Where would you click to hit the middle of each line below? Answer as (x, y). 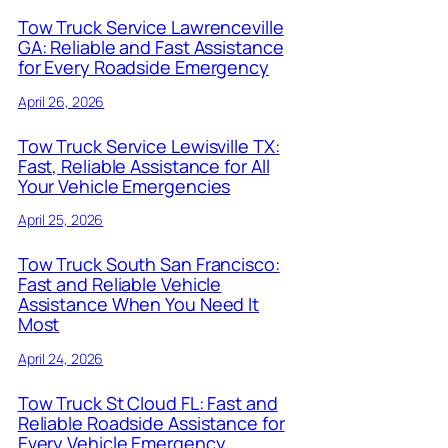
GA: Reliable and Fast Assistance (150, 46)
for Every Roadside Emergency (143, 66)
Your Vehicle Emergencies (124, 185)
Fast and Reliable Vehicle (119, 284)
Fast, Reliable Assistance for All (143, 165)
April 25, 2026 (60, 220)
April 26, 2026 (61, 101)
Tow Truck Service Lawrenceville (150, 26)
